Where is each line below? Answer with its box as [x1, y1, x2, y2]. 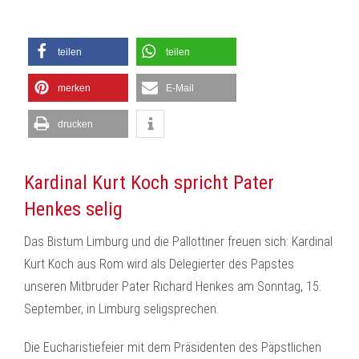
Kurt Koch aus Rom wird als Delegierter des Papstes [24, 256, 294, 272]
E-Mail [166, 83, 194, 94]
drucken [58, 119, 93, 130]
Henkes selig [24, 198, 123, 220]
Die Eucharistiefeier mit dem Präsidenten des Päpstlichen [24, 340, 321, 355]
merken [58, 83, 91, 94]
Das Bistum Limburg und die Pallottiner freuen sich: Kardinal [24, 234, 333, 249]
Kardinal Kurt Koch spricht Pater [24, 171, 274, 194]
